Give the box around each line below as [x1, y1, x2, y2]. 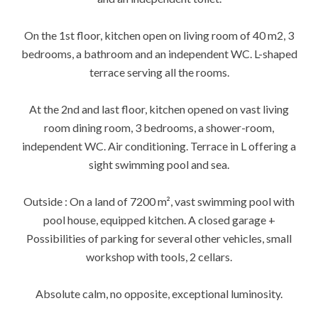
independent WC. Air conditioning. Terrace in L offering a [22, 139, 296, 153]
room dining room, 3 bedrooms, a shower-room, [44, 121, 274, 134]
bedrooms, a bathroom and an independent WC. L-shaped [21, 47, 297, 60]
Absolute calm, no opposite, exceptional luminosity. [35, 287, 283, 300]
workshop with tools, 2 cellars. [86, 250, 232, 263]
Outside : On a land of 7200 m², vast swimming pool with [23, 194, 295, 208]
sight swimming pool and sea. [89, 158, 229, 171]
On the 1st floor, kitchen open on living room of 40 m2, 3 [24, 28, 294, 42]
